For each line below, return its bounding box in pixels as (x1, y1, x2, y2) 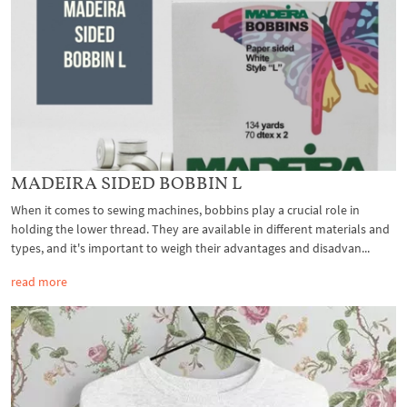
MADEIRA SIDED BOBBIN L (11, 171, 242, 194)
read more (11, 273, 67, 290)
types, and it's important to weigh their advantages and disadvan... (11, 239, 370, 256)
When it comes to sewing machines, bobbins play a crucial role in (11, 201, 360, 218)
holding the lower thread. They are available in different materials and (11, 220, 390, 237)
